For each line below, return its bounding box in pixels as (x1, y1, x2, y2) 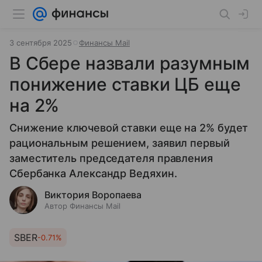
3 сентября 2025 (9, 38, 72, 47)
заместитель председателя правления (9, 152, 213, 164)
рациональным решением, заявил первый (9, 137, 230, 149)
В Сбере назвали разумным (9, 53, 250, 74)
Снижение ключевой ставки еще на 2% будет (9, 122, 249, 134)
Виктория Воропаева (44, 189, 142, 201)
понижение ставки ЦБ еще (9, 74, 241, 95)
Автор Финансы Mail (44, 201, 120, 211)
